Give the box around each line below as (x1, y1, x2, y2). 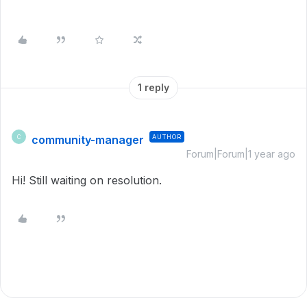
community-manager (32, 133, 144, 147)
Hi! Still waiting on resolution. (12, 173, 165, 187)
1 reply (138, 82, 169, 93)
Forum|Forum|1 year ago (186, 148, 295, 160)
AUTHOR (152, 133, 182, 140)
